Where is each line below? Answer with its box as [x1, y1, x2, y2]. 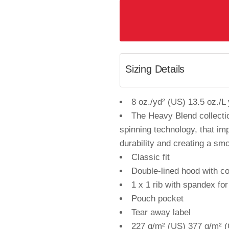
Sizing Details [125, 63, 185, 75]
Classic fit [131, 152, 170, 162]
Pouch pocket [131, 194, 184, 203]
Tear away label [131, 208, 191, 217]
